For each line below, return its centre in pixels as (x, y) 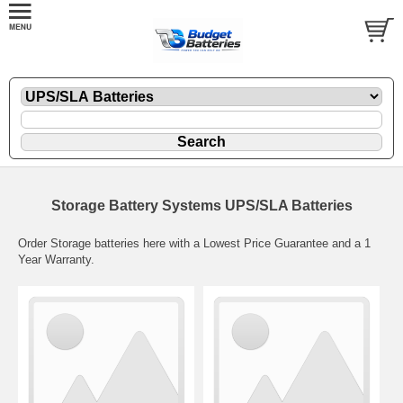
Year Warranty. (56, 259)
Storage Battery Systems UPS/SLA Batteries (201, 205)
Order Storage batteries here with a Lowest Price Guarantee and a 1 (194, 243)
